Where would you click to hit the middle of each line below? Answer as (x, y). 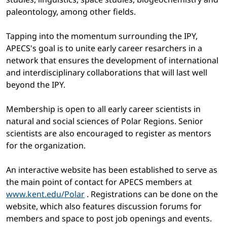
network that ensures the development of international (112, 61)
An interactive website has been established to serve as (112, 170)
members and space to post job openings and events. (109, 219)
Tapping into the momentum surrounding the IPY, (102, 36)
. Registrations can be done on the (151, 194)
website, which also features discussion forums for (104, 206)
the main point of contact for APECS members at (99, 182)
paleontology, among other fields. (71, 12)
